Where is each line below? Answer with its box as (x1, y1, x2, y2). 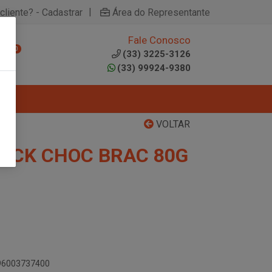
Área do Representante (112, 6, 210, 18)
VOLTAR (154, 118, 190, 130)
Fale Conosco (128, 34, 191, 46)
